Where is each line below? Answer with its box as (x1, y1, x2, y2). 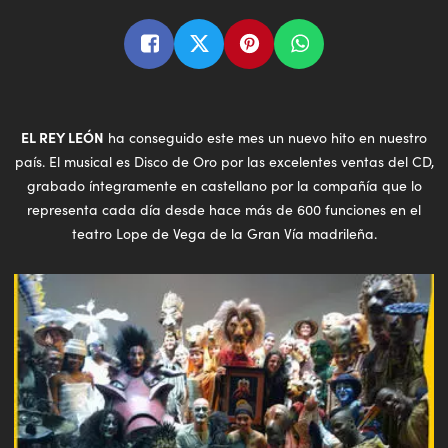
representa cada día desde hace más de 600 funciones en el (27, 199, 421, 219)
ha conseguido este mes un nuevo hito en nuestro (104, 127, 427, 147)
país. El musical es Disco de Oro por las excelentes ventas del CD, (14, 151, 434, 171)
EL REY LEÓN (21, 126, 104, 147)
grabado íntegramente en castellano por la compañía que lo (26, 175, 422, 195)
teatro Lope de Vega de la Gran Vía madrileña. (71, 223, 377, 243)
